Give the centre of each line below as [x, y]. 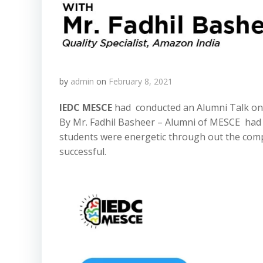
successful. [83, 151]
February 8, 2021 [141, 81]
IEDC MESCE [86, 107]
